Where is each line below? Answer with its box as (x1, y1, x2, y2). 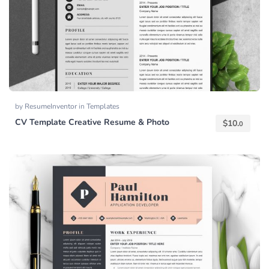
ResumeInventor (25, 101, 79, 112)
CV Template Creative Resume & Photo (15, 116, 169, 128)
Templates (86, 101, 119, 112)
